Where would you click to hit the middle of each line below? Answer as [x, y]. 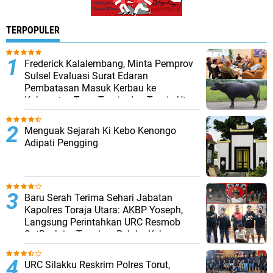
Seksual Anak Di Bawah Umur [88, 246]
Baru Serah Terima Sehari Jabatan [98, 198]
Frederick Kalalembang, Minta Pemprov [109, 64]
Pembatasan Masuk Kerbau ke [90, 88]
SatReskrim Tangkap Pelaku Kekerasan [109, 234]
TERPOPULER [33, 30]
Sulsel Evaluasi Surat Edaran [86, 76]
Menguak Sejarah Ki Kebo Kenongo [100, 131]
